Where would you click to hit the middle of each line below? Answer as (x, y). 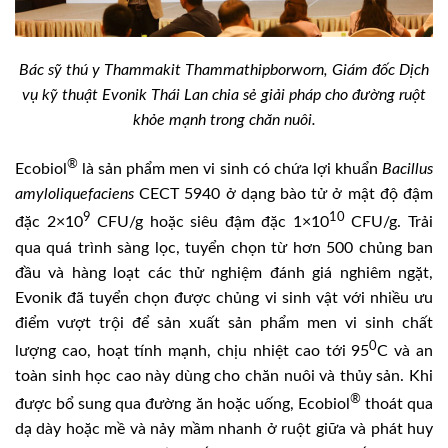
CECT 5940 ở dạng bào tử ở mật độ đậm (286, 194)
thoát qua (397, 404)
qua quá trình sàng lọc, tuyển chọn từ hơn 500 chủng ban (224, 247)
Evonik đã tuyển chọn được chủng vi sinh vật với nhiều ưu (224, 297)
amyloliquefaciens (77, 194)
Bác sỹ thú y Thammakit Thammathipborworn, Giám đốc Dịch (224, 70)
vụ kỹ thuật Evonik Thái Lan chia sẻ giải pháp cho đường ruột (224, 95)
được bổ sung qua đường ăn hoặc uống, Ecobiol (182, 404)
